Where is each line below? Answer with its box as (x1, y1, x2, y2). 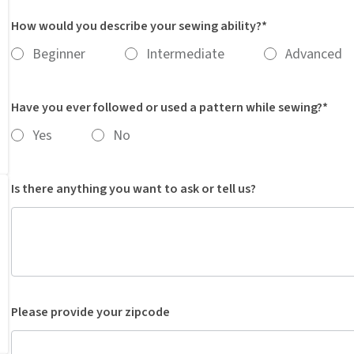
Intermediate (146, 44, 224, 64)
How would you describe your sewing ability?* (11, 17, 267, 35)
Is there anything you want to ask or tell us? (11, 180, 256, 198)
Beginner (32, 44, 85, 64)
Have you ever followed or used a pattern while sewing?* (11, 99, 328, 116)
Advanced (285, 44, 342, 64)
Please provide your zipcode (11, 303, 170, 321)
